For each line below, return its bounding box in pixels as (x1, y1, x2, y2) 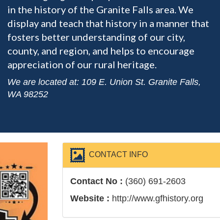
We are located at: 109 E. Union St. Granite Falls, (7, 77, 201, 87)
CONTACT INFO (85, 150, 148, 159)
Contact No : (70, 176, 125, 186)
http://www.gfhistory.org (112, 193, 203, 203)
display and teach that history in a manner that (7, 17, 209, 29)
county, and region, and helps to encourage (7, 45, 194, 56)
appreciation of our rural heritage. (7, 58, 157, 70)
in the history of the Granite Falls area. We (7, 3, 193, 15)
